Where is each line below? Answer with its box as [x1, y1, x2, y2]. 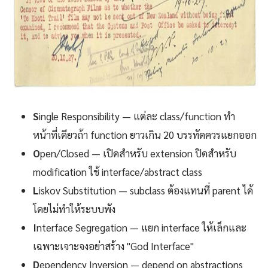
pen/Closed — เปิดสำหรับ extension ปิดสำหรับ [40, 146, 236, 160]
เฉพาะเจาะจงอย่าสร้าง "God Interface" [33, 239, 194, 252]
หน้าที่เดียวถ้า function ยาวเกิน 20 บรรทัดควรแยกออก [33, 127, 257, 141]
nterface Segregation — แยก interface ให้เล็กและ [36, 220, 246, 234]
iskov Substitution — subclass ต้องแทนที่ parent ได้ [39, 183, 253, 197]
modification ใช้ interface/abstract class [33, 165, 202, 178]
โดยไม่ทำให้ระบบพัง [33, 202, 115, 215]
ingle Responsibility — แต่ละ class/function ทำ [39, 109, 235, 123]
